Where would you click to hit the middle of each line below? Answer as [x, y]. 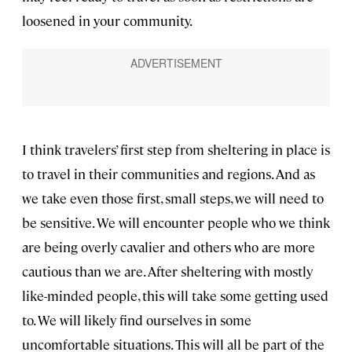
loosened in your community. [107, 21]
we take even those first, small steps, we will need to [173, 198]
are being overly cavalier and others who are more [169, 247]
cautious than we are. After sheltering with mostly [167, 271]
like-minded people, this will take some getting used [175, 296]
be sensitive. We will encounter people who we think [176, 223]
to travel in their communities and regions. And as [169, 174]
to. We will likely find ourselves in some [137, 320]
